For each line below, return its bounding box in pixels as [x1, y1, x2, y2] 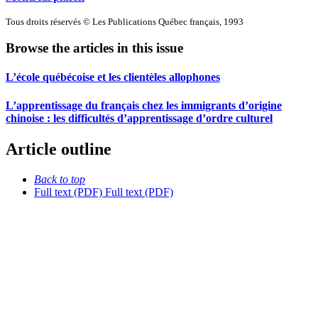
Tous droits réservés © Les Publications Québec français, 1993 [6, 16, 243, 27]
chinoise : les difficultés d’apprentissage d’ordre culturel [6, 111, 273, 124]
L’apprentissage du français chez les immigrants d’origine [6, 99, 282, 111]
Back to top [34, 172, 85, 185]
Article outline [6, 140, 111, 159]
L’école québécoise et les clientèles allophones [6, 71, 220, 84]
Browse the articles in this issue [6, 40, 183, 56]
